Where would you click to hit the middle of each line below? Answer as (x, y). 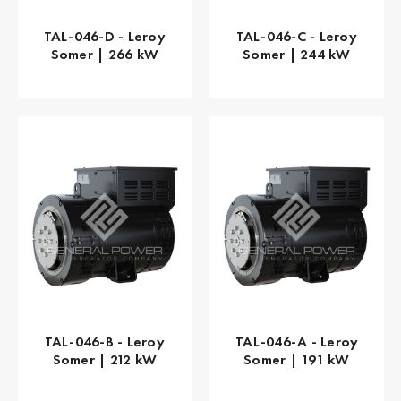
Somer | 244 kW (297, 54)
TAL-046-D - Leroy (104, 36)
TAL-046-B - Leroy (104, 342)
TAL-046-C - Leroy (296, 36)
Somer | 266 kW (104, 54)
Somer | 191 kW (297, 360)
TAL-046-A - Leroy (297, 342)
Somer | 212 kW (104, 360)
